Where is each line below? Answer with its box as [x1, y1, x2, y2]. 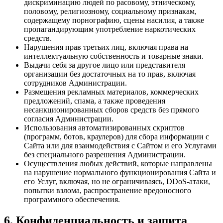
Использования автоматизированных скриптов [24, 123, 185, 132]
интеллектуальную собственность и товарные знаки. [24, 51, 204, 60]
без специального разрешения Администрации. [24, 150, 186, 159]
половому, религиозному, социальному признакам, [24, 6, 197, 15]
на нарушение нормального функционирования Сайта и [24, 168, 216, 177]
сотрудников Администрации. [24, 78, 127, 87]
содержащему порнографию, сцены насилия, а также [24, 15, 204, 24]
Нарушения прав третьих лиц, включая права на [24, 42, 188, 51]
